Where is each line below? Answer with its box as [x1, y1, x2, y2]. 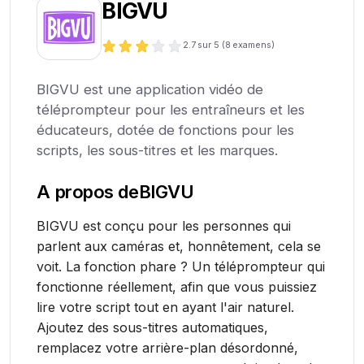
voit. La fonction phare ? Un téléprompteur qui [37, 258, 326, 275]
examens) [232, 40, 275, 51]
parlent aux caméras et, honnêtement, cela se [37, 238, 322, 254]
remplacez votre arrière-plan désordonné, [37, 340, 299, 356]
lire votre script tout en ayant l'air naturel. [37, 299, 295, 315]
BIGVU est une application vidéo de [37, 81, 264, 97]
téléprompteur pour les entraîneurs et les [37, 102, 305, 118]
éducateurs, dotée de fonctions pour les [37, 122, 295, 138]
